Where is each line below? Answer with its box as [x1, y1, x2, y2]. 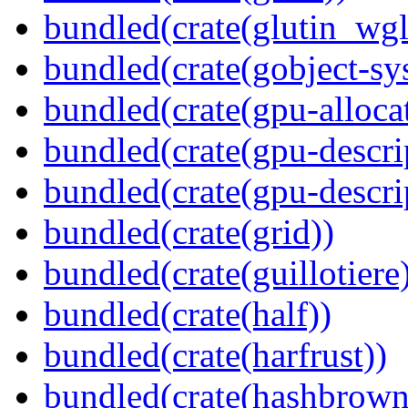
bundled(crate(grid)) [44, 212, 334, 252]
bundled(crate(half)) [44, 294, 331, 334]
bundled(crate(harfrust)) [44, 335, 387, 375]
